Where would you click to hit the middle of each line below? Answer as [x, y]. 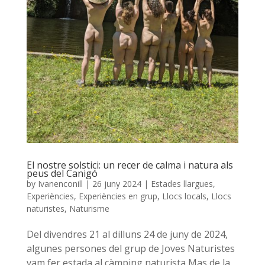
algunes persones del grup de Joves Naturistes [130, 249]
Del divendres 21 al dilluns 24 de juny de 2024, [127, 235]
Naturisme [89, 209]
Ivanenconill [60, 184]
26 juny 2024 [117, 184]
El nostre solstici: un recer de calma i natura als [130, 165]
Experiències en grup [118, 196]
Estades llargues [182, 184]
